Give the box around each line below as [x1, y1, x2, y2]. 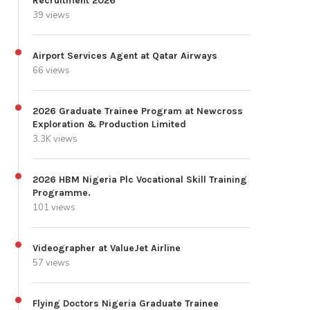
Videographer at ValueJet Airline [33, 242, 181, 255]
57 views [33, 257, 70, 270]
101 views [33, 201, 75, 215]
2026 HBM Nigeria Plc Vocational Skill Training [33, 174, 247, 186]
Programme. [33, 187, 91, 199]
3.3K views [33, 133, 77, 146]
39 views [33, 9, 70, 22]
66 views [33, 64, 70, 77]
